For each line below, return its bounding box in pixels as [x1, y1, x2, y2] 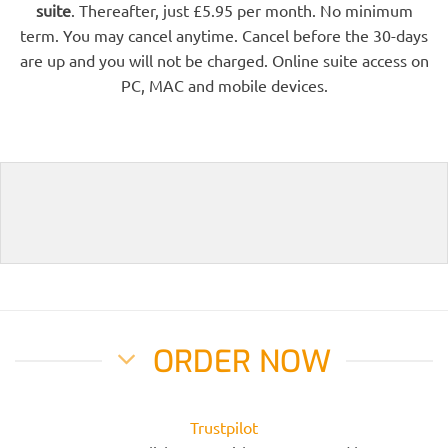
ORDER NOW [152, 341, 331, 383]
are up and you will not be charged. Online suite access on [19, 50, 429, 71]
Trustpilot [190, 416, 258, 437]
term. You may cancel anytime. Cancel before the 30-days [20, 25, 428, 46]
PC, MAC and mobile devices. [120, 75, 328, 96]
